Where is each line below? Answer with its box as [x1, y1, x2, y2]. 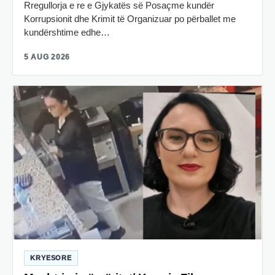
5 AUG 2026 [24, 53, 71, 62]
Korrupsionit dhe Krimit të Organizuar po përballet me [24, 14, 236, 25]
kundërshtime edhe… [24, 27, 110, 38]
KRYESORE [30, 254, 72, 261]
